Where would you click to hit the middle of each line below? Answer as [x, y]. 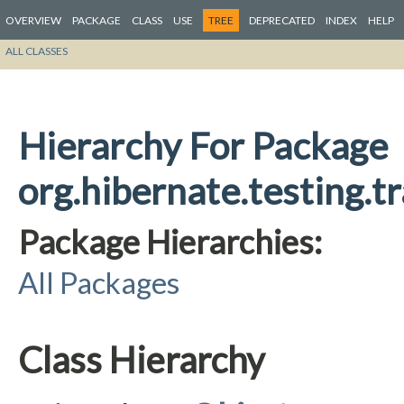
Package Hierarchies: [170, 242]
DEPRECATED [282, 20]
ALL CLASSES [37, 50]
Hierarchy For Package [203, 146]
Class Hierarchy [142, 360]
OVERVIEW [33, 20]
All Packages [99, 283]
